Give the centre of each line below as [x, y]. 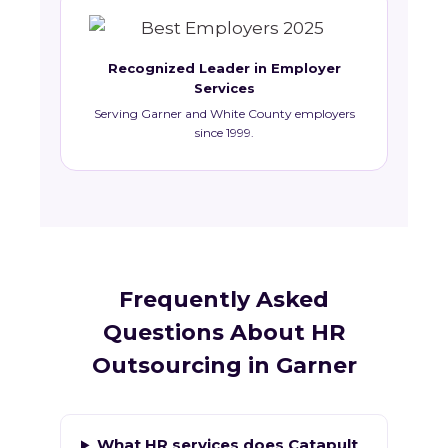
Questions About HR [224, 333]
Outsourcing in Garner [224, 366]
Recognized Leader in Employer [224, 68]
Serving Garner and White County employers [224, 114]
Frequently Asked [224, 300]
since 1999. [224, 133]
